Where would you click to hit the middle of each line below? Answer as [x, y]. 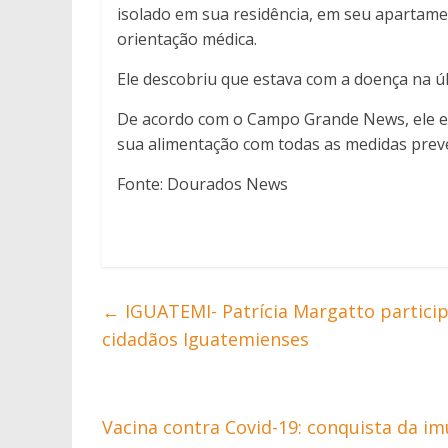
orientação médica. [187, 39]
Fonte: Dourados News [202, 184]
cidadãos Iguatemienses [205, 339]
